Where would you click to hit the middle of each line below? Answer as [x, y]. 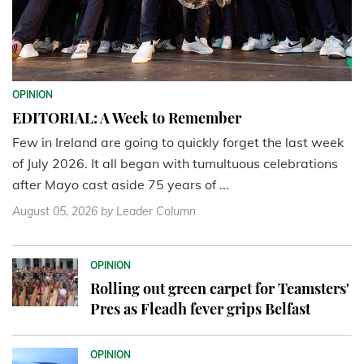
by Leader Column [148, 211]
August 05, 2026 [55, 211]
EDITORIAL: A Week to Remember [127, 117]
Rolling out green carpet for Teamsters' [219, 288]
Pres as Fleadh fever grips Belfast [200, 308]
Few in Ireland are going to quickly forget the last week [178, 142]
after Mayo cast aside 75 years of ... [121, 184]
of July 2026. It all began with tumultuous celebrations [175, 163]
